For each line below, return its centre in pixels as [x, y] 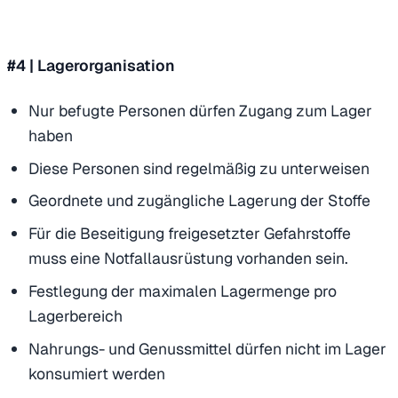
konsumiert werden [97, 373]
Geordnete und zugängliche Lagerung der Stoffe [199, 201]
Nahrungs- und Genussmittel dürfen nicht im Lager [207, 348]
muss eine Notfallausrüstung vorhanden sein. [188, 259]
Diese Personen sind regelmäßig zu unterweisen [199, 168]
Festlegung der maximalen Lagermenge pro [183, 291]
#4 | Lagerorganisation [91, 65]
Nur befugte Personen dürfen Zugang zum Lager [200, 110]
